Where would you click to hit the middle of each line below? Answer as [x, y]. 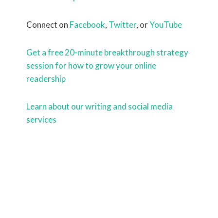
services [41, 119]
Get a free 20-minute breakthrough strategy [107, 52]
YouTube [166, 24]
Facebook [87, 24]
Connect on [48, 24]
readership [46, 78]
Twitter [122, 24]
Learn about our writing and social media [100, 106]
